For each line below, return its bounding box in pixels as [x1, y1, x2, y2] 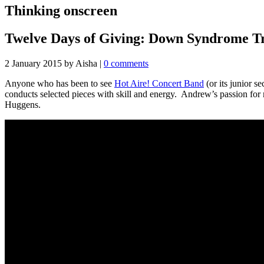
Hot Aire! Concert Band [114, 78, 204, 88]
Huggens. [5, 99, 41, 110]
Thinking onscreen [5, 2, 117, 18]
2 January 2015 [5, 58, 62, 68]
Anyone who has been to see [5, 78, 114, 88]
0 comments [104, 58, 148, 68]
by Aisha [64, 58, 100, 68]
